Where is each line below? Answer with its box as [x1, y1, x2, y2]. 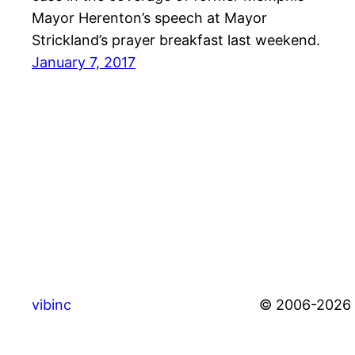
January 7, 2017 [32, 54, 136, 71]
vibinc [32, 296, 71, 313]
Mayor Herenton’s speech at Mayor [32, 10, 267, 27]
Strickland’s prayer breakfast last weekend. [32, 32, 320, 49]
